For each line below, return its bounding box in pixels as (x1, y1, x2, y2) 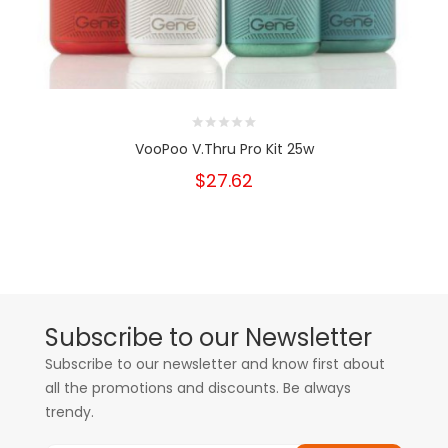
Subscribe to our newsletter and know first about (45, 354, 385, 374)
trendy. (45, 402, 94, 422)
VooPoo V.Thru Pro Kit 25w (134, 139, 314, 159)
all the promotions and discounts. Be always (45, 378, 351, 398)
